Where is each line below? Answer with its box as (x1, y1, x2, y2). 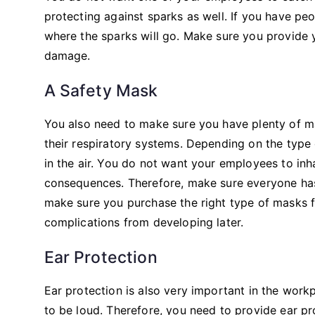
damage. (44, 48, 91, 63)
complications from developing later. (44, 214, 244, 229)
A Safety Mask (44, 80, 158, 101)
